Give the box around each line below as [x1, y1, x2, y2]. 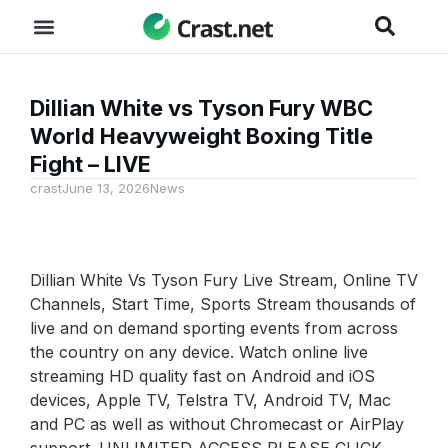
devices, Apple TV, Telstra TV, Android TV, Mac [30, 390, 391, 411]
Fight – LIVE [30, 151, 151, 177]
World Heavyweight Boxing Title [30, 123, 373, 149]
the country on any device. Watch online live [30, 342, 368, 363]
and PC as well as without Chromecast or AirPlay [30, 414, 404, 435]
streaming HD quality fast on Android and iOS [30, 366, 375, 387]
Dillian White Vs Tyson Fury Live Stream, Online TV [30, 270, 418, 291]
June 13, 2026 [62, 180, 150, 196]
